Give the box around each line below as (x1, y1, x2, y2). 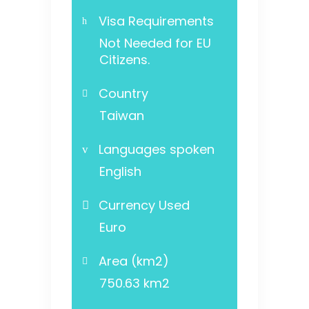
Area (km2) (99, 252, 169, 270)
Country (99, 85, 148, 103)
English (99, 163, 141, 181)
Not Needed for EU (99, 34, 211, 52)
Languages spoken (99, 141, 215, 159)
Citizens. (99, 51, 150, 69)
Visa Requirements (99, 12, 214, 30)
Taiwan (99, 107, 144, 125)
